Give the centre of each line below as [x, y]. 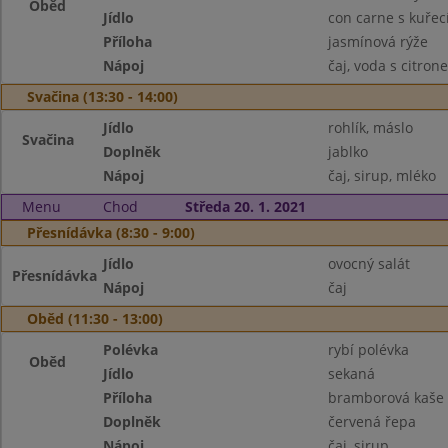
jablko [347, 151]
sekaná [351, 373]
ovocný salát [368, 263]
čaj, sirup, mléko [381, 175]
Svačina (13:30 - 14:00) [102, 96]
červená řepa [371, 421]
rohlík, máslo [370, 127]
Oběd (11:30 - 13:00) [95, 318]
